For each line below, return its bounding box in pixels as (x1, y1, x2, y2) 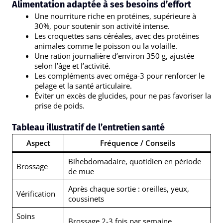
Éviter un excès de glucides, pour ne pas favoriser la (34, 90, 211, 101)
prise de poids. (34, 100, 85, 111)
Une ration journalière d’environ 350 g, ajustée (34, 50, 194, 61)
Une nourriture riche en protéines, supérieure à (34, 10, 196, 21)
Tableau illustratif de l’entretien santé (12, 122, 165, 133)
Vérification (16, 189, 55, 199)
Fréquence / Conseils (100, 138, 175, 148)
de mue (68, 166, 94, 177)
